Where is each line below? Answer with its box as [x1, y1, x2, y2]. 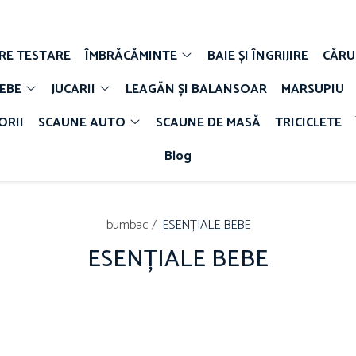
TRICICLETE [274, 112, 342, 133]
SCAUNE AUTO [37, 112, 126, 133]
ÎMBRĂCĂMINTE [84, 45, 177, 67]
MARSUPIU [281, 79, 344, 100]
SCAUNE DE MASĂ [155, 112, 261, 133]
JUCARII [51, 79, 95, 100]
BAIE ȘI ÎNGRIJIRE [207, 45, 308, 67]
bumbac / [106, 215, 160, 236]
